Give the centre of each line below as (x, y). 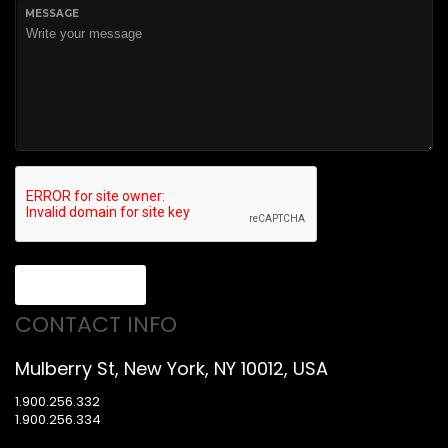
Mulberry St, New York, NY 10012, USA (171, 369)
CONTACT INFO (96, 325)
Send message (80, 285)
